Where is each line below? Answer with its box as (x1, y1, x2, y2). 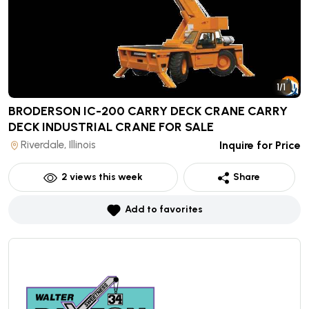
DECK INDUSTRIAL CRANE (8, 119, 156, 134)
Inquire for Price (219, 139, 301, 152)
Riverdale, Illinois (21, 139, 96, 151)
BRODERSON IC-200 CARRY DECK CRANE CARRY (8, 103, 288, 119)
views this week (67, 171, 143, 183)
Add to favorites (124, 203, 203, 215)
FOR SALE (159, 119, 214, 134)
